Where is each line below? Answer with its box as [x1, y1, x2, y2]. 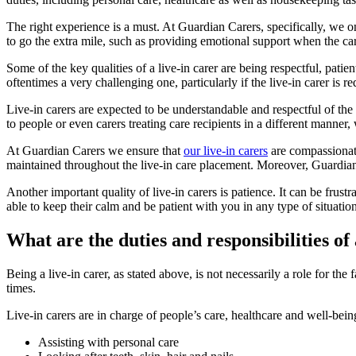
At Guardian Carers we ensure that [6, 144, 184, 158]
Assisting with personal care [38, 335, 179, 349]
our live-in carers [184, 144, 268, 158]
